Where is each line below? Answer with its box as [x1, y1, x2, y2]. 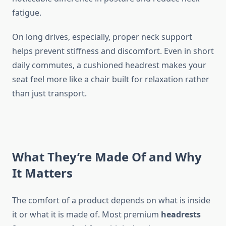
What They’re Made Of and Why [12, 148, 202, 165]
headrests [161, 209, 201, 220]
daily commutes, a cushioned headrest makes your [12, 60, 206, 71]
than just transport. [12, 88, 87, 99]
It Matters [12, 164, 73, 182]
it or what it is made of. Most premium [12, 209, 161, 220]
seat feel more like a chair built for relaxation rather [12, 74, 209, 85]
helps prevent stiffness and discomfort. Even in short [12, 45, 214, 57]
